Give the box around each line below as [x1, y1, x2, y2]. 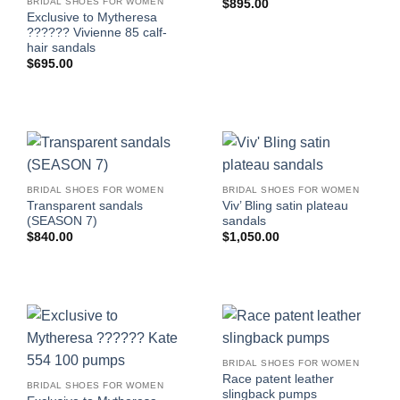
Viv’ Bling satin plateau [221, 198, 348, 212]
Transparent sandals [26, 198, 143, 212]
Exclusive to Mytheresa [26, 10, 157, 24]
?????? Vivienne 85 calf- [26, 25, 167, 39]
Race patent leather [221, 372, 334, 387]
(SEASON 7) [26, 213, 97, 228]
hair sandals [26, 40, 96, 54]
